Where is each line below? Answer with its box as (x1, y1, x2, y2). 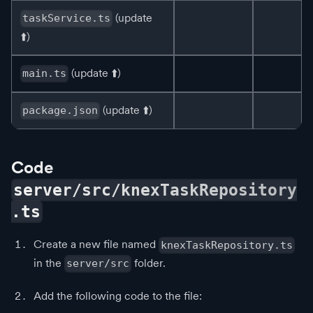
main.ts (22, 67, 67, 80)
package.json (22, 104, 99, 117)
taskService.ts (22, 12, 111, 25)
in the (34, 256, 64, 270)
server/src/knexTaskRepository (13, 181, 298, 200)
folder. (131, 256, 166, 270)
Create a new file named (34, 238, 159, 252)
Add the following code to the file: (34, 289, 202, 303)
